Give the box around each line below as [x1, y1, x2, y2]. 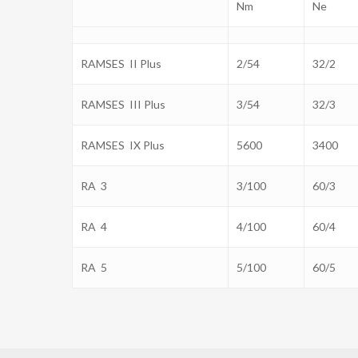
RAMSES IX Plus [81, 137, 165, 152]
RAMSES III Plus [81, 97, 166, 111]
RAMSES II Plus [81, 56, 162, 70]
